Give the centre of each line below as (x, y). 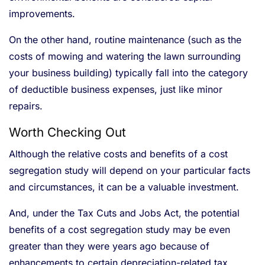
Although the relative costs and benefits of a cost (118, 154)
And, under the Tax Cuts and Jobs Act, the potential (124, 213)
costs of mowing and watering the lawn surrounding (125, 56)
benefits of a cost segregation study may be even (119, 230)
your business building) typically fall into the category (128, 73)
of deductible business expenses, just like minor (116, 90)
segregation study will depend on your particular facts (130, 171)
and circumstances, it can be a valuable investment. (124, 187)
